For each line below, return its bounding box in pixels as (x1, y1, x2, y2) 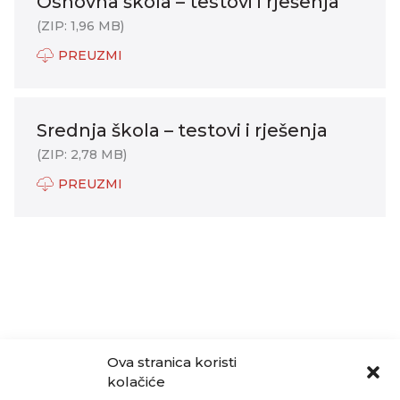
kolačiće (107, 373, 165, 390)
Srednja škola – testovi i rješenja (37, 120, 328, 141)
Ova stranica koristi (107, 354, 237, 371)
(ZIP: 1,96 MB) (37, 18, 124, 34)
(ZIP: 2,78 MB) (37, 146, 127, 162)
